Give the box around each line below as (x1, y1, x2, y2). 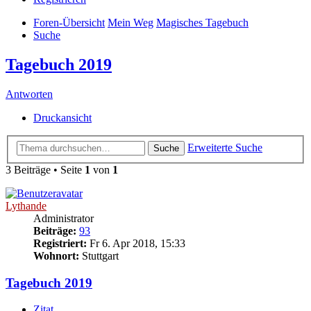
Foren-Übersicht (33, 17, 105, 29)
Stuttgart (79, 249, 119, 262)
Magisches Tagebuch (156, 17, 249, 29)
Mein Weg (108, 17, 153, 29)
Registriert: (33, 237, 87, 249)
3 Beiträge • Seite (6, 163, 85, 176)
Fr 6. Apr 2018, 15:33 (87, 237, 185, 249)
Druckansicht (33, 112, 92, 124)
